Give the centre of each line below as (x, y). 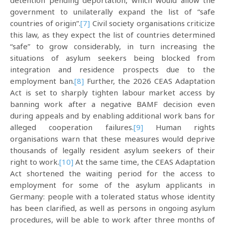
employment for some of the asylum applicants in (113, 185)
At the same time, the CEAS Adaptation (144, 162)
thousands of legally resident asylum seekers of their (113, 150)
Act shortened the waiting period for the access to (113, 173)
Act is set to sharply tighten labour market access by (113, 92)
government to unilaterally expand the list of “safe (113, 12)
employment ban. (42, 81)
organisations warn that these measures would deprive (113, 139)
